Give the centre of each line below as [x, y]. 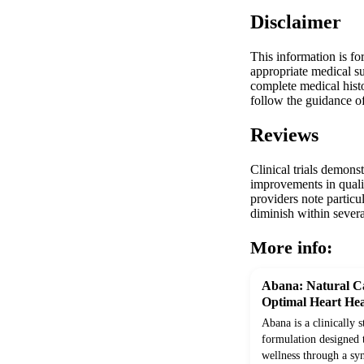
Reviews [284, 135]
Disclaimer [296, 22]
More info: [291, 248]
